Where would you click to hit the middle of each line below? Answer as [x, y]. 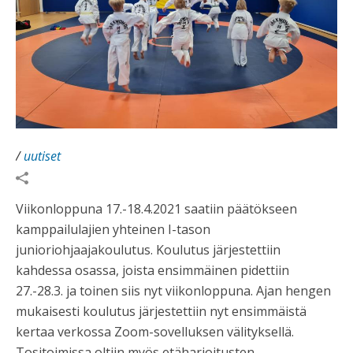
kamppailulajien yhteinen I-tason [113, 230]
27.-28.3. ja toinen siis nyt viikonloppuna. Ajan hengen [173, 291]
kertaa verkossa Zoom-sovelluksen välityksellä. [155, 332]
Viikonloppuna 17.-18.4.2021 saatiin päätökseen [156, 209]
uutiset [42, 156]
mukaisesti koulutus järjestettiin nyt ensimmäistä [161, 312]
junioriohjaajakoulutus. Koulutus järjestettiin [148, 250]
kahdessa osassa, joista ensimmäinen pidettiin [152, 271]
